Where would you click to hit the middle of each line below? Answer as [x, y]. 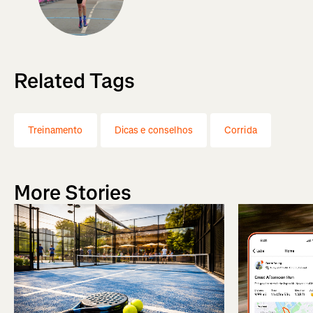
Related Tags [74, 81]
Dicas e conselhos [153, 131]
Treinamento [56, 131]
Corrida [240, 131]
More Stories [73, 193]
